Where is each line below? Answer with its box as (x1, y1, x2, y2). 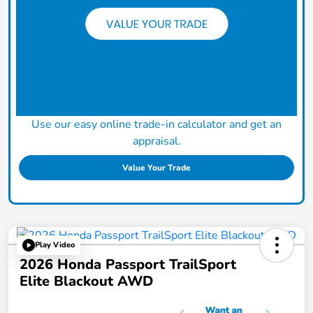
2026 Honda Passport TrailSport (20, 254, 236, 274)
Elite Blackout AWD (20, 271, 153, 291)
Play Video (35, 240, 75, 251)
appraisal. (132, 133, 181, 149)
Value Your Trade (122, 161, 191, 173)
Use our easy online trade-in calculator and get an (31, 116, 282, 132)
